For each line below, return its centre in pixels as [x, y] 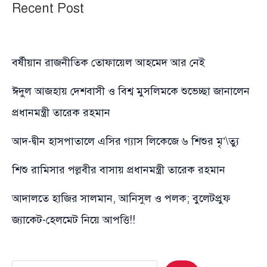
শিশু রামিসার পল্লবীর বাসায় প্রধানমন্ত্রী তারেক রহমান [119, 170]
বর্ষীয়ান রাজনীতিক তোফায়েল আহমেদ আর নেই [108, 62]
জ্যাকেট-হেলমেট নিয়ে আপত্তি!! [74, 220]
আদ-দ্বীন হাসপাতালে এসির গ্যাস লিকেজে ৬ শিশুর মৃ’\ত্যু [125, 141]
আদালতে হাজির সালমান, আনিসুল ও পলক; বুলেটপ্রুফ [121, 198]
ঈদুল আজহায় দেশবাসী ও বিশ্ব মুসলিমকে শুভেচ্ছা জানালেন [131, 91]
